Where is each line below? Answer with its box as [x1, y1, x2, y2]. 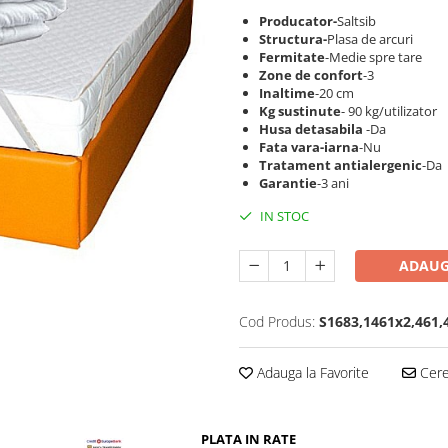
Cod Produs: [239, 312, 315, 331]
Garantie [259, 174, 317, 192]
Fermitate [259, 48, 325, 66]
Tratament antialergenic [259, 156, 422, 174]
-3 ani [317, 174, 349, 192]
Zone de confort [259, 66, 363, 84]
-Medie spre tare [325, 48, 422, 66]
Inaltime [259, 84, 315, 102]
